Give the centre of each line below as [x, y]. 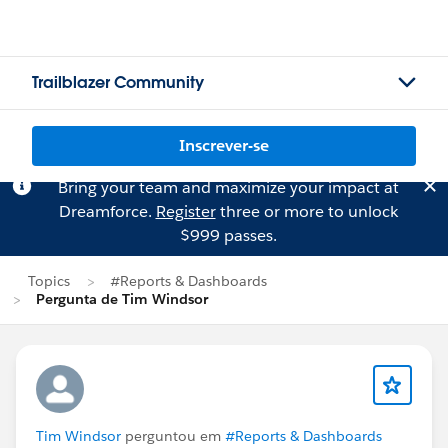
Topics [49, 281]
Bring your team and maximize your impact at [228, 187]
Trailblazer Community [118, 82]
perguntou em [173, 436]
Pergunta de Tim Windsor [122, 299]
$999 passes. [228, 235]
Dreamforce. [107, 211]
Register [185, 211]
